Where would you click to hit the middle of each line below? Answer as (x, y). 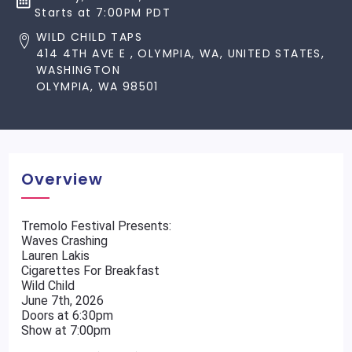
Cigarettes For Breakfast (91, 271)
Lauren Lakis (56, 256)
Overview (62, 179)
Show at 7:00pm (66, 330)
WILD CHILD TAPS (89, 37)
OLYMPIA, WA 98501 (97, 86)
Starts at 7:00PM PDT (103, 13)
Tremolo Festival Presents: (97, 226)
